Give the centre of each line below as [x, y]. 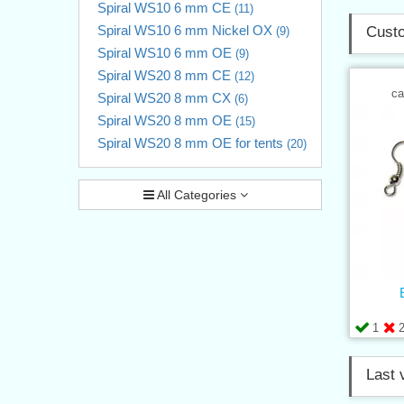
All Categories [197, 194]
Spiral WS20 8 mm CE [166, 75]
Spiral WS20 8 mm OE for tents [192, 142]
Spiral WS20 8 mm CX [166, 97]
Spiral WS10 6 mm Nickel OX [187, 30]
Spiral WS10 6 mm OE [166, 52]
